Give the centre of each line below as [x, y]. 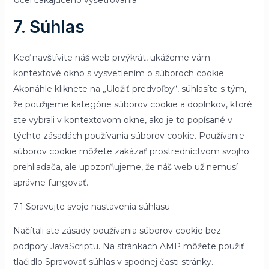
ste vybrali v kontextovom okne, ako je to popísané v [122, 120]
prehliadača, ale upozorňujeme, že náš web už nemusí [125, 167]
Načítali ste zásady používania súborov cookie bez [117, 231]
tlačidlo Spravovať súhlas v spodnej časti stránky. [113, 262]
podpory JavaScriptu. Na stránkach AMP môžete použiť [128, 246]
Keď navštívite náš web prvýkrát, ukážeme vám [111, 58]
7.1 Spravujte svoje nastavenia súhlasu [91, 207]
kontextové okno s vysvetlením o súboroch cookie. [119, 73]
